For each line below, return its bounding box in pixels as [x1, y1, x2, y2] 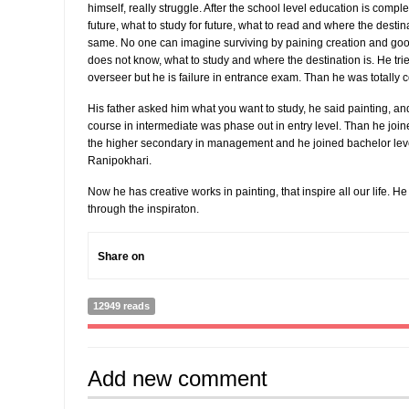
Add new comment [88, 366, 267, 391]
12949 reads [93, 300, 150, 311]
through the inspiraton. [88, 203, 204, 215]
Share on [98, 250, 144, 263]
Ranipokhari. [88, 154, 152, 167]
